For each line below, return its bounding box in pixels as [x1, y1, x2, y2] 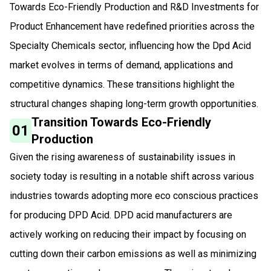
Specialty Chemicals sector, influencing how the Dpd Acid [10, 39, 251, 51]
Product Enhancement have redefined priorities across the [10, 20, 255, 32]
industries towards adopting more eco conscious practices [10, 189, 258, 201]
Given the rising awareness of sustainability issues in [10, 151, 235, 163]
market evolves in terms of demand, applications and [10, 59, 233, 71]
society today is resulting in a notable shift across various [10, 170, 254, 182]
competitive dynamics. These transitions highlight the [10, 78, 235, 90]
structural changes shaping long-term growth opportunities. [10, 97, 258, 109]
